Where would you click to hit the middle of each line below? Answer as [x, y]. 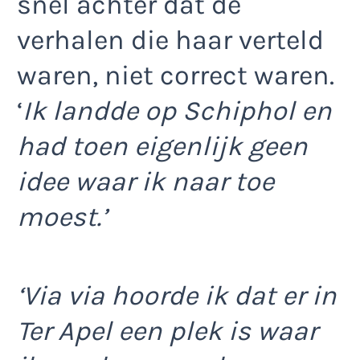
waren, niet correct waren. [176, 75]
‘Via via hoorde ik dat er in [177, 296]
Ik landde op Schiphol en [177, 110]
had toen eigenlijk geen [162, 146]
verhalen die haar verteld [170, 40]
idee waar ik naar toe [145, 181]
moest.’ [62, 217]
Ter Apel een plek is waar [167, 331]
